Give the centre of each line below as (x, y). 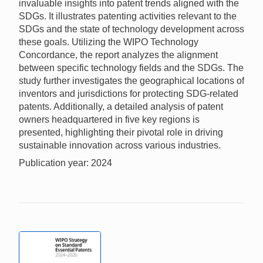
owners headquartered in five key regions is (109, 119)
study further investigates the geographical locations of (131, 80)
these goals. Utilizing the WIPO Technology (109, 42)
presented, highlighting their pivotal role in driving (121, 132)
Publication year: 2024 (65, 163)
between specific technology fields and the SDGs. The (131, 68)
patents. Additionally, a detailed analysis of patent (121, 106)
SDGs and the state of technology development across (131, 29)
